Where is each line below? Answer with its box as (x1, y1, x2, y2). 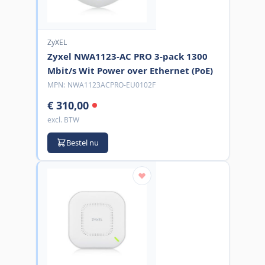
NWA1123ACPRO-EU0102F (67, 79, 156, 90)
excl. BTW (47, 114, 79, 125)
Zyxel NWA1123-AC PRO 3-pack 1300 (47, 50, 208, 62)
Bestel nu (66, 137, 99, 148)
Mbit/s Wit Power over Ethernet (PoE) (47, 64, 213, 76)
